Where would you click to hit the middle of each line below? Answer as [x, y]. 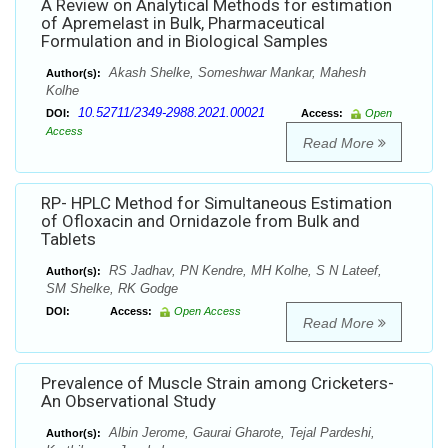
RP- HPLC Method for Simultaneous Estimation [216, 203]
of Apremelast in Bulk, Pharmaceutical [183, 23]
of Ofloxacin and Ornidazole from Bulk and [200, 221]
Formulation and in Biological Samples [184, 41]
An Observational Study [128, 401]
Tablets [68, 239]
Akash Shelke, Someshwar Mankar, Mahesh [235, 73]
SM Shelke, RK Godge [112, 289]
